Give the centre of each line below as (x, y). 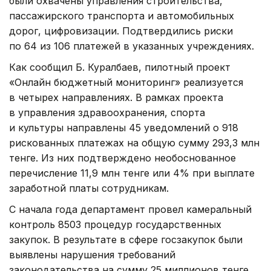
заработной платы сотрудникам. (89, 188)
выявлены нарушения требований (92, 255)
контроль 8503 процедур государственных (115, 225)
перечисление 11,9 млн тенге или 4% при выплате (132, 173)
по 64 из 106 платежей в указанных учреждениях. (132, 46)
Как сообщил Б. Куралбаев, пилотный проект (120, 67)
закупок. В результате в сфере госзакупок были (126, 240)
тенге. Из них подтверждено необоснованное (122, 158)
